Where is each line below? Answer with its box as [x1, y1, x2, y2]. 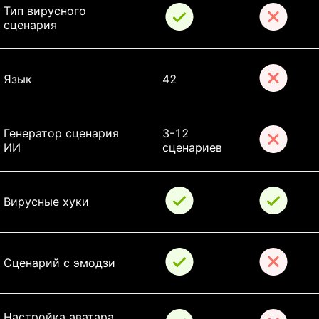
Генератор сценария [4, 126, 122, 141]
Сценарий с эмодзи [4, 256, 115, 271]
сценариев [162, 140, 222, 155]
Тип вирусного [4, 4, 90, 19]
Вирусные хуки [4, 194, 89, 209]
